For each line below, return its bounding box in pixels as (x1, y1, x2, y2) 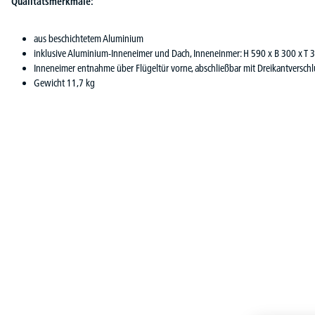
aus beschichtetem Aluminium (34, 32, 143, 45)
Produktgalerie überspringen (11, 200, 116, 213)
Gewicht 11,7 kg (34, 76, 95, 89)
